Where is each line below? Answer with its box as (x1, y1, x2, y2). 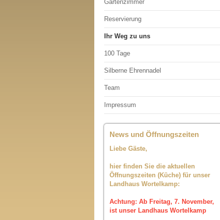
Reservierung (104, 15, 141, 23)
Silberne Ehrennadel (104, 67, 161, 74)
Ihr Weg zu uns (104, 32, 150, 40)
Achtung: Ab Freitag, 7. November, (110, 198, 214, 205)
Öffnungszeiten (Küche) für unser (110, 171, 210, 179)
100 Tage (104, 50, 130, 57)
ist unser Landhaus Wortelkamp (110, 207, 206, 214)
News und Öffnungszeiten (110, 130, 199, 138)
